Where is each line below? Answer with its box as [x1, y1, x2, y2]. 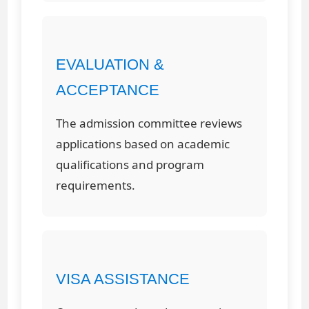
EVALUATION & [56, 55, 165, 73]
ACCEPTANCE [56, 81, 160, 99]
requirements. [56, 177, 136, 193]
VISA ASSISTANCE [56, 270, 190, 288]
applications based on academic [56, 135, 230, 152]
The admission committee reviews [56, 114, 243, 131]
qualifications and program [56, 156, 205, 172]
